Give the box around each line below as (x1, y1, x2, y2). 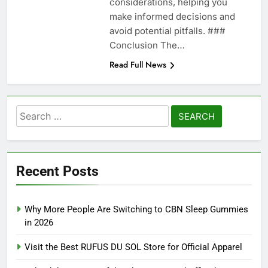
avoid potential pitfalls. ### (109, 25, 226, 37)
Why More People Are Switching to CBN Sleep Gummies (25, 204, 248, 215)
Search (16, 106, 50, 120)
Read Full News (109, 59, 166, 71)
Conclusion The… (109, 39, 185, 51)
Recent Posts (16, 163, 99, 180)
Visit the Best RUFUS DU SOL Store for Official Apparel (25, 242, 242, 253)
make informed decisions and (109, 11, 235, 23)
